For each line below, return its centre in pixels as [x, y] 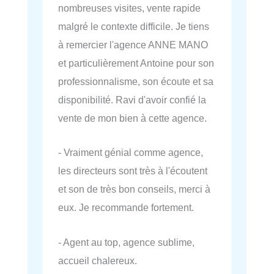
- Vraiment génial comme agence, [131, 153]
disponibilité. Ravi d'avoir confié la [132, 100]
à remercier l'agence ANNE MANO [133, 45]
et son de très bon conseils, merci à [134, 189]
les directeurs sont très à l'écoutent [133, 171]
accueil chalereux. [98, 260]
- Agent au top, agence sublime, [126, 242]
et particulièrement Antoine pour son [136, 63]
